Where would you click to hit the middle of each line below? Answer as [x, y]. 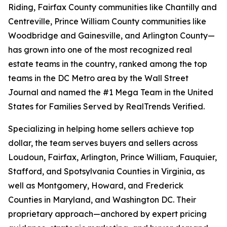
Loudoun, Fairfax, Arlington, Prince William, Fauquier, [112, 157]
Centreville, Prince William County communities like [107, 22]
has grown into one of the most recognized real [100, 50]
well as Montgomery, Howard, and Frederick [96, 186]
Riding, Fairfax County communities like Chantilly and [112, 7]
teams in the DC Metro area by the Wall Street [98, 78]
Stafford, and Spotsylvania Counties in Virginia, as [106, 172]
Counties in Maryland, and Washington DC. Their [102, 200]
